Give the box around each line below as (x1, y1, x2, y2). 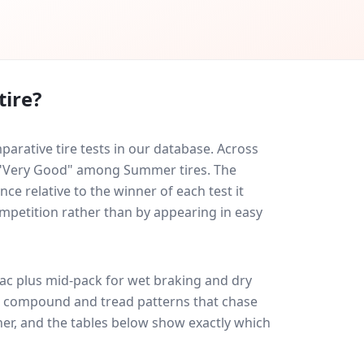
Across (217, 140, 258, 158)
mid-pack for (42, 271, 128, 289)
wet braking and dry (128, 271, 252, 289)
